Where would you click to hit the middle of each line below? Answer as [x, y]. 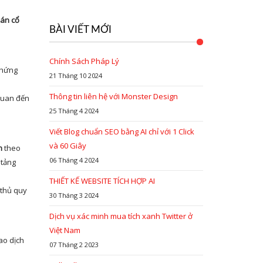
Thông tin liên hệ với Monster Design [113, 96]
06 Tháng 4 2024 [74, 160]
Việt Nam [65, 230]
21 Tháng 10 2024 [75, 75]
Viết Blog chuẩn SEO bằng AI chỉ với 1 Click [122, 131]
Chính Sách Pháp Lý [84, 61]
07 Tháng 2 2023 [74, 245]
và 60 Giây [68, 146]
